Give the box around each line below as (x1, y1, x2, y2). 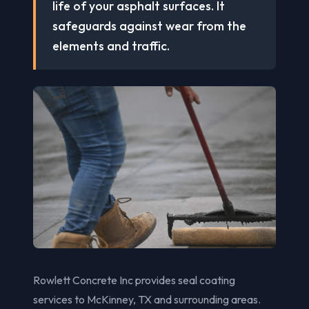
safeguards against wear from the (52, 18, 246, 34)
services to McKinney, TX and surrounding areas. (33, 292, 261, 306)
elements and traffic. (52, 38, 170, 54)
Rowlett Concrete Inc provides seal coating (33, 272, 235, 287)
